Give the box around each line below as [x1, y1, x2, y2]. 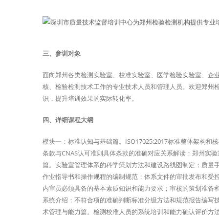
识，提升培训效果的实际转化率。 [43, 94, 138, 103]
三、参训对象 [43, 49, 81, 58]
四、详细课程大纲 [43, 115, 93, 125]
